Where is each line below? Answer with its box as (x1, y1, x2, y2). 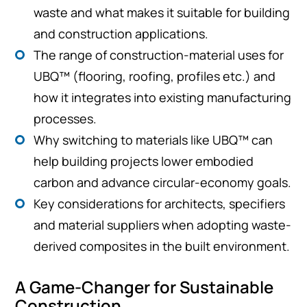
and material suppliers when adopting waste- (34, 217, 292, 233)
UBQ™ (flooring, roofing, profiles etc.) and (34, 68, 276, 84)
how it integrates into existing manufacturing (34, 89, 292, 106)
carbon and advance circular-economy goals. (34, 174, 292, 191)
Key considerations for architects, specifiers (34, 195, 286, 212)
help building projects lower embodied (34, 153, 254, 169)
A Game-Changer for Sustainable (15, 275, 274, 298)
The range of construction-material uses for (34, 47, 284, 63)
